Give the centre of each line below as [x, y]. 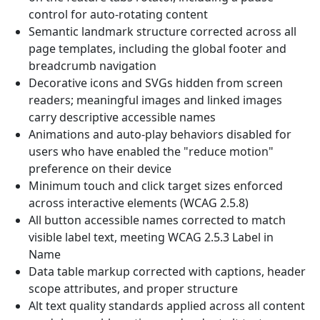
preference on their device [100, 169]
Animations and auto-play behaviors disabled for [160, 134]
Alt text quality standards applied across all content [167, 306]
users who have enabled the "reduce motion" [151, 151]
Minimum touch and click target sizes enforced [156, 186]
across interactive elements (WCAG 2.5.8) [139, 203]
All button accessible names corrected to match [157, 220]
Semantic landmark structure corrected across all [162, 31]
